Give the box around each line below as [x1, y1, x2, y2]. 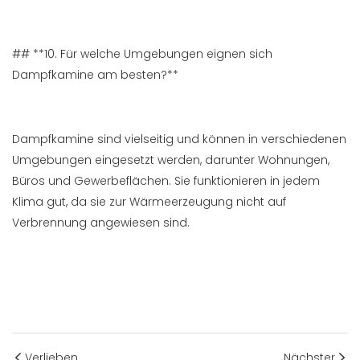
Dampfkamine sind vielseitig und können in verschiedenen [12, 131, 346, 148]
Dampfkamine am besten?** [12, 67, 178, 84]
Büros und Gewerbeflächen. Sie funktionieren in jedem [12, 173, 320, 190]
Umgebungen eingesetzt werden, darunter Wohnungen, [12, 152, 329, 169]
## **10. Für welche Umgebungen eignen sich [12, 46, 272, 63]
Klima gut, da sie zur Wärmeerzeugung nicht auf [12, 194, 286, 211]
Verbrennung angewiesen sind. [12, 215, 190, 231]
